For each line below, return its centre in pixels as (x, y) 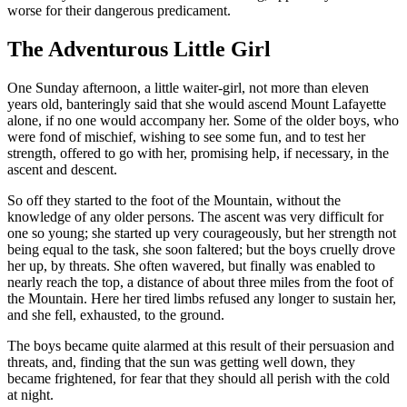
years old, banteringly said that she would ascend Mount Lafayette (197, 104)
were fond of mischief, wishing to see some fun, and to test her (186, 136)
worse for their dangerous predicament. (119, 10)
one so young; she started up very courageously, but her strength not (202, 233)
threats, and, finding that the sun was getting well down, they (181, 362)
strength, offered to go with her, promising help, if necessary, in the (198, 153)
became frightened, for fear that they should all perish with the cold (199, 378)
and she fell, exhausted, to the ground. (116, 314)
